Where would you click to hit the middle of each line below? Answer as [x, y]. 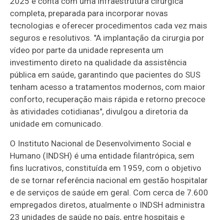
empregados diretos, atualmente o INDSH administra [108, 205]
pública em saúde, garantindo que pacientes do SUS [105, 74]
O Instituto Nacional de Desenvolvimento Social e [101, 143]
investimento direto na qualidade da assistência [98, 62]
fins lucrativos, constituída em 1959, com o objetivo [106, 168]
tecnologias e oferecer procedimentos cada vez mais [109, 25]
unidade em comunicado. [57, 124]
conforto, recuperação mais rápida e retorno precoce [108, 99]
